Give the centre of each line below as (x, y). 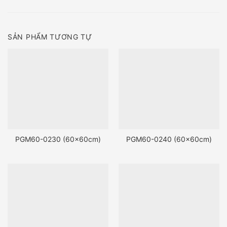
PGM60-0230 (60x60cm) (58, 139)
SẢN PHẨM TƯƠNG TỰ (50, 36)
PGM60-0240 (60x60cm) (169, 139)
